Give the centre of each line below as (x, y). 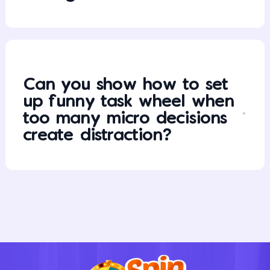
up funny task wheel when (129, 102)
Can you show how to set (126, 85)
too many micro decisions (125, 119)
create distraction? (98, 136)
